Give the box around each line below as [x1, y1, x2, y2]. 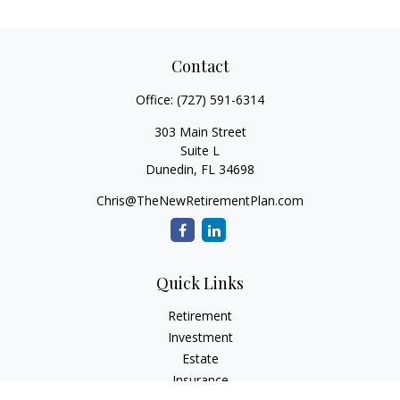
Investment [167, 329, 233, 346]
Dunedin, [146, 161, 197, 178]
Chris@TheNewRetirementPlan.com [96, 192, 304, 209]
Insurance [171, 371, 229, 388]
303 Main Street [154, 123, 246, 140]
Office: [136, 91, 177, 108]
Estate [181, 350, 219, 367]
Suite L [180, 142, 220, 159]
